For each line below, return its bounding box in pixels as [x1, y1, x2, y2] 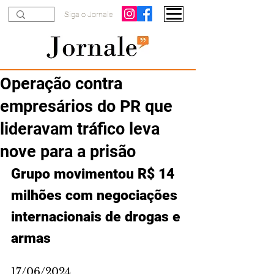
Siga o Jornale [64, 10, 113, 19]
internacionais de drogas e [11, 209, 184, 225]
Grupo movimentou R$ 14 [11, 166, 178, 182]
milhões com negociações [11, 187, 181, 204]
